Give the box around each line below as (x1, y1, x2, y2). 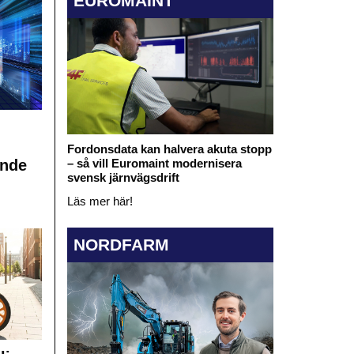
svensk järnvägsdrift (66, 171, 179, 185)
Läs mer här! (66, 194, 133, 209)
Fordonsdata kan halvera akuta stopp (66, 142, 272, 156)
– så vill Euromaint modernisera (66, 156, 242, 171)
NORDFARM (73, 235, 169, 254)
